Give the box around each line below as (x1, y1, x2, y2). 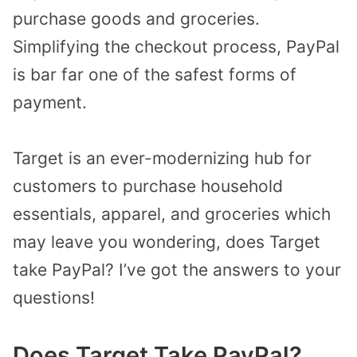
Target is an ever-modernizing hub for (13, 148, 312, 169)
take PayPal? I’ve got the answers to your (13, 260, 341, 280)
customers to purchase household (13, 176, 283, 197)
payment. (13, 92, 87, 112)
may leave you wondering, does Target (13, 232, 320, 253)
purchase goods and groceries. (13, 8, 260, 29)
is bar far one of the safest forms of (13, 64, 296, 84)
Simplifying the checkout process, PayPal (13, 36, 339, 57)
